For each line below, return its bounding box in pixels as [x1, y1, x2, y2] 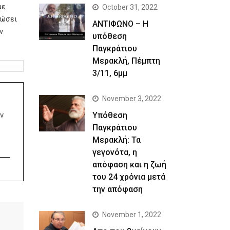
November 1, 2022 [102, 210, 162, 219]
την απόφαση [92, 184, 143, 194]
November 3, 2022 [102, 94, 162, 103]
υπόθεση [92, 31, 127, 41]
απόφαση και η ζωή [92, 159, 167, 169]
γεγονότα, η [92, 147, 138, 157]
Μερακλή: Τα [92, 135, 141, 145]
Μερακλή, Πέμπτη [92, 55, 161, 66]
